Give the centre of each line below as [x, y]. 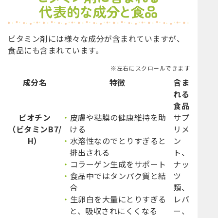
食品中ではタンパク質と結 [118, 175]
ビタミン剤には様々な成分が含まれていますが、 [96, 38]
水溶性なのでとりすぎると [118, 140]
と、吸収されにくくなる [114, 210]
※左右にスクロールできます [150, 68]
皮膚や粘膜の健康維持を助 [118, 117]
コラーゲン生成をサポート [118, 164]
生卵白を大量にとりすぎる [118, 199]
